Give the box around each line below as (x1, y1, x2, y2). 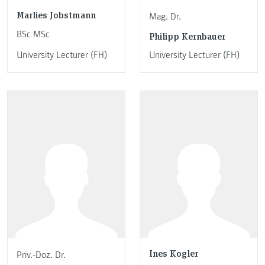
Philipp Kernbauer (149, 29, 225, 42)
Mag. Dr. (149, 11, 181, 22)
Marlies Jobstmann (17, 8, 96, 21)
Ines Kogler (149, 247, 198, 260)
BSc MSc (17, 28, 50, 40)
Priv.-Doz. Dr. (17, 249, 66, 261)
